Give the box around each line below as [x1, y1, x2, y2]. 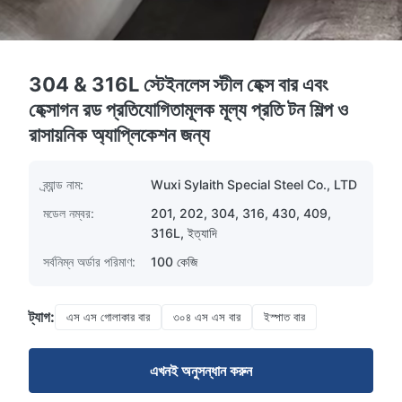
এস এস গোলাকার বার [66, 310, 150, 324]
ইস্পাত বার [264, 310, 305, 324]
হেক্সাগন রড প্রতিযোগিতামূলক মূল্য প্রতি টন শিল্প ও [29, 98, 348, 121]
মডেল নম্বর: [43, 205, 94, 221]
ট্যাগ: [29, 308, 55, 326]
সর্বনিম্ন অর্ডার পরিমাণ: [43, 254, 135, 269]
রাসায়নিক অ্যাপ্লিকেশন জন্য [29, 123, 210, 146]
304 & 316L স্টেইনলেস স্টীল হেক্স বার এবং [29, 73, 328, 96]
